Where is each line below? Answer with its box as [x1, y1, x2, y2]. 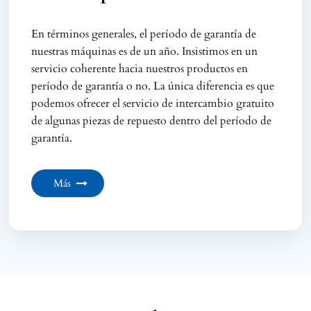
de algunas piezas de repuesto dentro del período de [31, 112, 272, 128]
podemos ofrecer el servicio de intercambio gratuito [31, 95, 275, 111]
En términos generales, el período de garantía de [31, 26, 257, 42]
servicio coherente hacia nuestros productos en [31, 60, 249, 76]
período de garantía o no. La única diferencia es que [31, 78, 275, 94]
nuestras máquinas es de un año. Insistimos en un [31, 43, 258, 59]
